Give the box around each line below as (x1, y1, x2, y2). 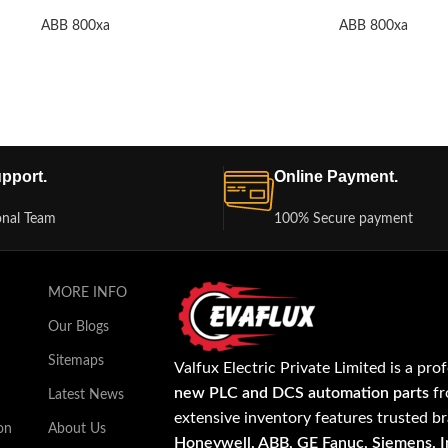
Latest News (48, 388, 125, 403)
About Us (48, 422, 107, 437)
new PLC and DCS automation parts (174, 385, 430, 402)
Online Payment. (274, 168, 398, 186)
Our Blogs (48, 320, 110, 335)
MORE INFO (48, 286, 128, 301)
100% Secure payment (274, 212, 413, 227)
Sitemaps (48, 354, 105, 369)
